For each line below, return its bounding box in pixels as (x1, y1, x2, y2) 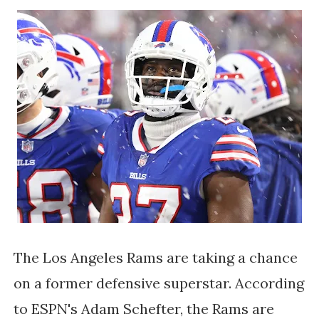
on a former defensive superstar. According (13, 273, 304, 292)
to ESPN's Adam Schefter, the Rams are (13, 299, 274, 318)
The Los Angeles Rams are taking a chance (13, 248, 298, 266)
